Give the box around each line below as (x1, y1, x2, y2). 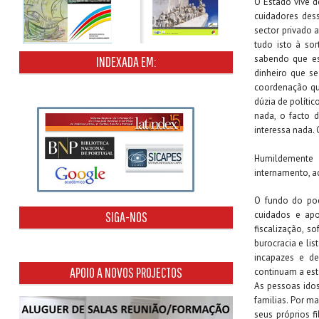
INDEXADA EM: (96, 53, 156, 70)
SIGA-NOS (105, 209, 147, 226)
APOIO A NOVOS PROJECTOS (70, 264, 182, 281)
